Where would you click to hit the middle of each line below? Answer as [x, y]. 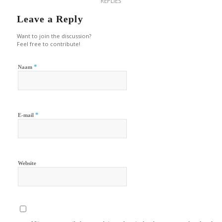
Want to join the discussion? [54, 36]
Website [27, 163]
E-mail [26, 115]
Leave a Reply [50, 19]
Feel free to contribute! [48, 44]
